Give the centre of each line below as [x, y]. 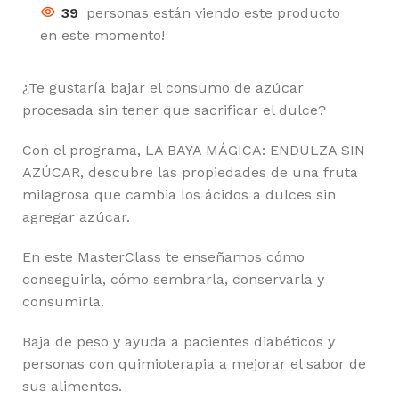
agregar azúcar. [76, 216]
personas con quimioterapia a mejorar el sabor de [194, 363]
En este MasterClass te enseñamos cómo [163, 256]
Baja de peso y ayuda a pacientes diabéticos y [179, 341]
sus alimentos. [72, 386]
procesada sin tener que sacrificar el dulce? [174, 110]
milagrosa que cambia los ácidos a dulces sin [179, 194]
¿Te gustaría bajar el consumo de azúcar [163, 87]
